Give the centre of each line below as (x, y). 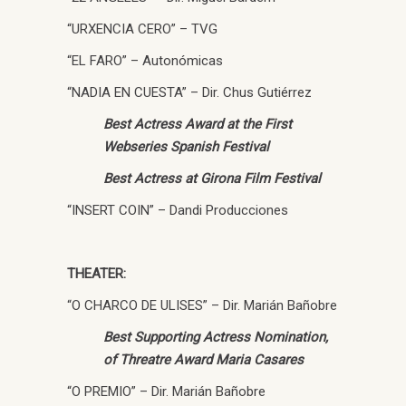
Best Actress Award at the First (198, 124)
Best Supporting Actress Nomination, (216, 337)
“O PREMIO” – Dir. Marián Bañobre (166, 391)
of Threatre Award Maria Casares (203, 359)
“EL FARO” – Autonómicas (145, 60)
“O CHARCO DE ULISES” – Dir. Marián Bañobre (202, 305)
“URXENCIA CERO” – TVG (142, 29)
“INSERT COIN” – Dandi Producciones (178, 210)
